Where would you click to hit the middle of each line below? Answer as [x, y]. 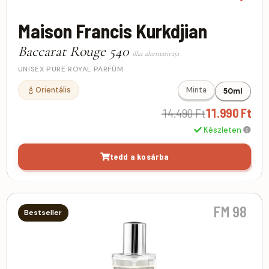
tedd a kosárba [140, 156]
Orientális [53, 90]
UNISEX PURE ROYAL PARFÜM [71, 69]
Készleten [223, 130]
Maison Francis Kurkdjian [112, 31]
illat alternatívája [155, 53]
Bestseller [43, 213]
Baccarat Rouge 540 [75, 51]
